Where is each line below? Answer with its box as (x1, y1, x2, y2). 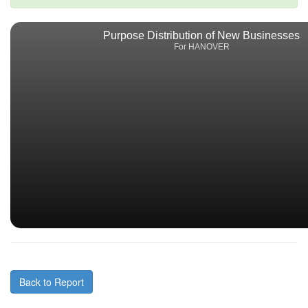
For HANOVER (173, 42, 230, 52)
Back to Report (19, 275, 84, 289)
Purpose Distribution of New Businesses (103, 30, 300, 42)
